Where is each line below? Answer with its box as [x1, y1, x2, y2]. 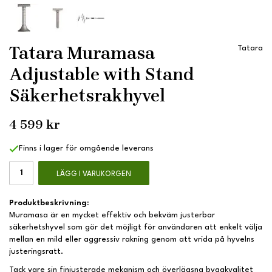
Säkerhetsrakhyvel [9, 86, 165, 106]
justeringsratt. [9, 248, 63, 256]
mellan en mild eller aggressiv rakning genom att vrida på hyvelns [9, 236, 254, 244]
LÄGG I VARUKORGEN [56, 171, 131, 178]
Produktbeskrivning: [9, 199, 89, 208]
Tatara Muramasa [9, 43, 155, 63]
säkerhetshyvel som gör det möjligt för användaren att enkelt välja [9, 223, 262, 232]
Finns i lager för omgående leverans [19, 144, 154, 153]
